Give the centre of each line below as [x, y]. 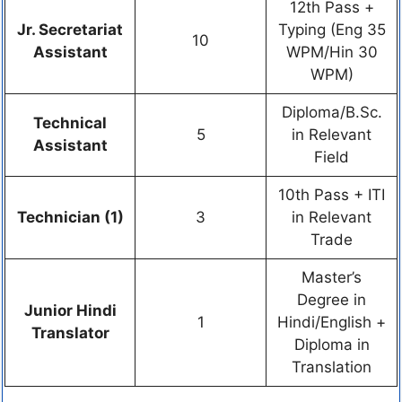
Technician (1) [70, 218]
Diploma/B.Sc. [332, 113]
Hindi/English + [332, 323]
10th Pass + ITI [332, 195]
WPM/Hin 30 [332, 52]
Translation [332, 367]
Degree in [332, 300]
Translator [70, 333]
